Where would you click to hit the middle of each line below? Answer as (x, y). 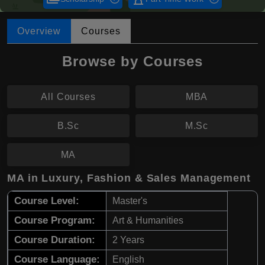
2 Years (128, 240)
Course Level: (47, 201)
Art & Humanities (148, 220)
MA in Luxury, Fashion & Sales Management (129, 178)
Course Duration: (55, 240)
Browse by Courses (132, 61)
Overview (39, 31)
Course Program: (55, 220)
